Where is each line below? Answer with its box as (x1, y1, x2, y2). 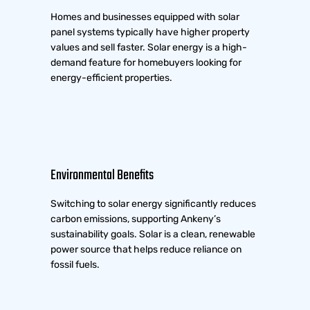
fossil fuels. (51, 259, 100, 271)
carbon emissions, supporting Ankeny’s (51, 213, 221, 226)
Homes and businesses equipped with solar (51, 11, 240, 24)
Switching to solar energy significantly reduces (51, 198, 257, 210)
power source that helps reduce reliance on (51, 244, 242, 256)
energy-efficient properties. (51, 72, 173, 84)
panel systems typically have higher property (51, 26, 250, 39)
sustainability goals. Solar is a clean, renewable (51, 228, 256, 241)
